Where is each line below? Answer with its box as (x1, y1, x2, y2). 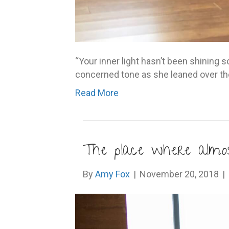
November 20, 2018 (140, 169, 219, 179)
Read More (75, 87, 119, 98)
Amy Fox (95, 169, 130, 179)
